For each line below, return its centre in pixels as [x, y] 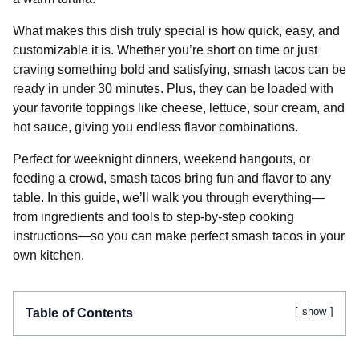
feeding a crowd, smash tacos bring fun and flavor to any [172, 178]
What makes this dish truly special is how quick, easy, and [176, 30]
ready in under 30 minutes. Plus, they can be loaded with [173, 88]
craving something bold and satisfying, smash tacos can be [179, 69]
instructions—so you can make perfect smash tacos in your [179, 236]
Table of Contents [79, 313]
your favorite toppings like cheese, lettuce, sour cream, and [179, 107]
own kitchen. [48, 255]
